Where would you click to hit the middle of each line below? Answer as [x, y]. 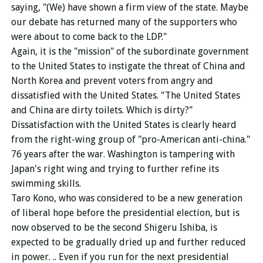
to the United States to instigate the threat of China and [128, 66]
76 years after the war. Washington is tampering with [123, 154]
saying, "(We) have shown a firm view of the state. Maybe [129, 7]
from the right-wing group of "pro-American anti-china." [130, 139]
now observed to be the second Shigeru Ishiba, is [114, 227]
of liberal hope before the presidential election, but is [125, 213]
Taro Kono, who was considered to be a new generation [127, 198]
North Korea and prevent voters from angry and [112, 81]
